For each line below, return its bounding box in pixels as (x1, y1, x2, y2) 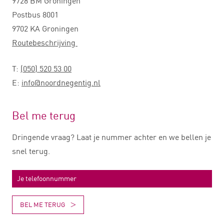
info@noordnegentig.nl (21, 77, 100, 88)
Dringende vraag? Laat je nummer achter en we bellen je (12, 131, 211, 142)
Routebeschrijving (12, 37, 77, 48)
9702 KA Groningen (12, 23, 78, 34)
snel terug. (12, 145, 50, 156)
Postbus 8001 (12, 9, 58, 20)
